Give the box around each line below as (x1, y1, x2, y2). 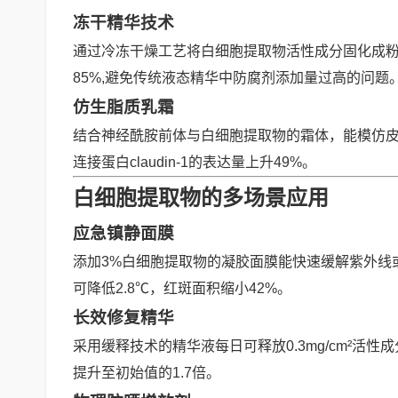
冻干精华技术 (73, 13, 174, 32)
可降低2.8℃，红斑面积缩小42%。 (73, 281, 291, 296)
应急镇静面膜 (73, 224, 174, 243)
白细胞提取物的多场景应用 (73, 186, 329, 210)
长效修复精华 (73, 308, 174, 327)
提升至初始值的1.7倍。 (73, 365, 220, 380)
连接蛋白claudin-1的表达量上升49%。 (73, 155, 316, 170)
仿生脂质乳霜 (73, 98, 174, 116)
